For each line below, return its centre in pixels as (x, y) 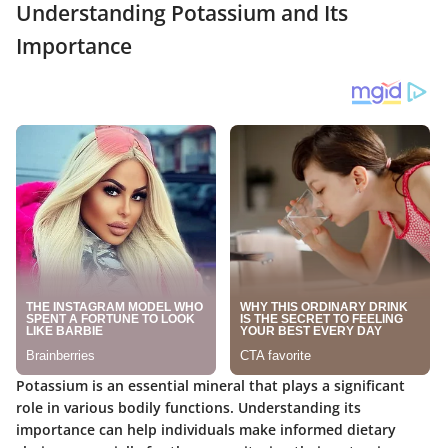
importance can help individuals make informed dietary (206, 430)
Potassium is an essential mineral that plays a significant (210, 386)
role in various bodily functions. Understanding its (188, 408)
